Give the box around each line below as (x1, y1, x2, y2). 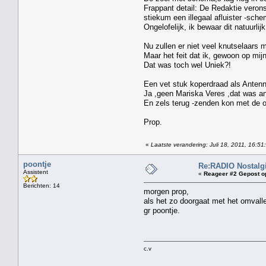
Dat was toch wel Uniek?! (144, 60, 231, 69)
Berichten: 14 (23, 182, 60, 189)
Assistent (23, 168, 48, 175)
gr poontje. (144, 205, 180, 215)
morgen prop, (144, 186, 189, 196)
